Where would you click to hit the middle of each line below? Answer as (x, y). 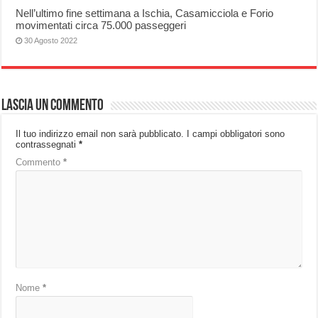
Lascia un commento (53, 106)
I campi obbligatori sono (236, 134)
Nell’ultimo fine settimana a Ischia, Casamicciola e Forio (145, 13)
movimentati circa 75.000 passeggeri (101, 26)
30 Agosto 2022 (51, 41)
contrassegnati (48, 145)
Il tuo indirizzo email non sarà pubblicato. (100, 134)
